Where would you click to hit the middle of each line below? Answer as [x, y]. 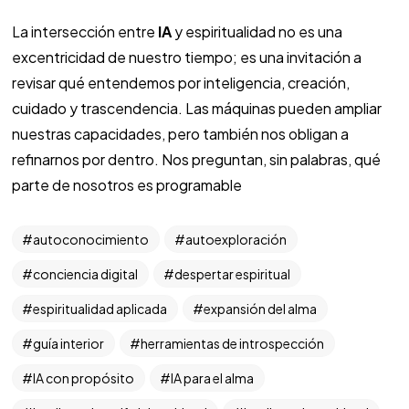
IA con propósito [84, 378]
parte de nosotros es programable [126, 185]
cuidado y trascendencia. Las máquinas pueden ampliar [196, 109]
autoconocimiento [91, 240]
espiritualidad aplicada [100, 309]
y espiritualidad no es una [257, 32]
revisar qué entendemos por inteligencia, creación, [180, 83]
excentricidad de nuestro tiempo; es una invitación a [186, 58]
